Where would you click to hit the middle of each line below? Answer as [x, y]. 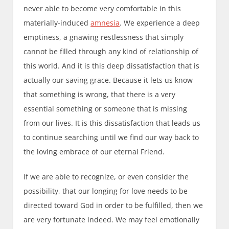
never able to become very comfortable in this [102, 8]
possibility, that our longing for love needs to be [106, 191]
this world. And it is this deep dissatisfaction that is [112, 65]
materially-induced [57, 22]
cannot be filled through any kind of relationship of [111, 51]
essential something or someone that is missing [106, 108]
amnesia [105, 22]
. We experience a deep [160, 22]
